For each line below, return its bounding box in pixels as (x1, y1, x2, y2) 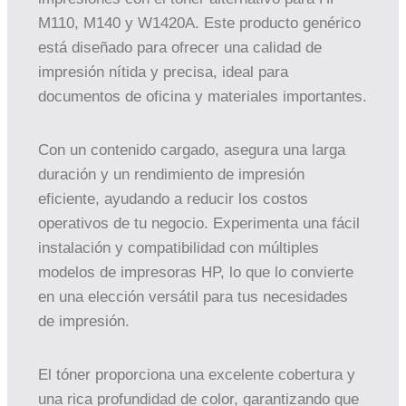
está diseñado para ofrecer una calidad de (38, 39, 322, 56)
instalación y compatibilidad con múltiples (38, 239, 319, 256)
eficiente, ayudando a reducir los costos (38, 190, 308, 208)
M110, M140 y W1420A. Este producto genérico (38, 14, 361, 32)
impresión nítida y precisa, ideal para (38, 63, 288, 81)
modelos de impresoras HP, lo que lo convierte (38, 264, 353, 281)
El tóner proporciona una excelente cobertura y (38, 366, 355, 383)
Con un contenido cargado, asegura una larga (38, 141, 345, 159)
